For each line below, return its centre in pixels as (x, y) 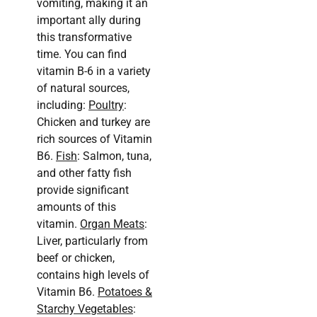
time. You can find (82, 54)
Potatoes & (125, 292)
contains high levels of (93, 275)
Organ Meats (112, 224)
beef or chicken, (76, 258)
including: (63, 105)
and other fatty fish (84, 173)
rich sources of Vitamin (94, 139)
